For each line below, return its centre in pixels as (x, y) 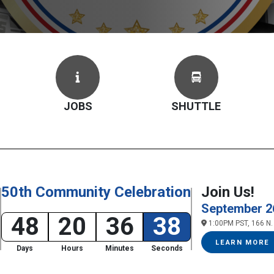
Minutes (120, 248)
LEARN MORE (244, 243)
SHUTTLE (196, 106)
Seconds (167, 248)
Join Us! (228, 192)
